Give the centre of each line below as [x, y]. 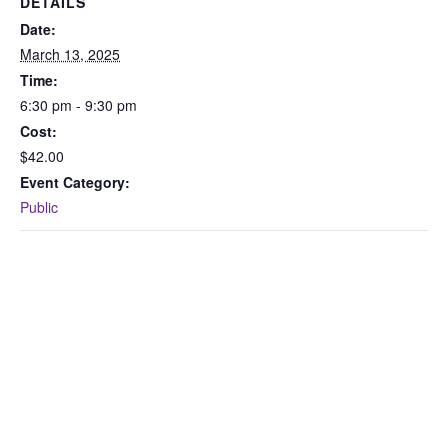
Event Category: [75, 182]
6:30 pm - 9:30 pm [78, 105]
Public [39, 207]
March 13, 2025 [70, 54]
